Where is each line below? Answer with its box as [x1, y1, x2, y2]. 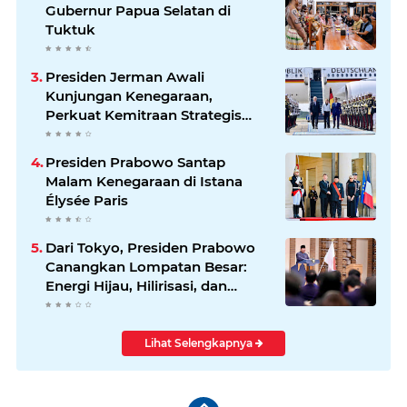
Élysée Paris [45, 191, 128, 209]
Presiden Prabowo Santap [45, 153, 225, 171]
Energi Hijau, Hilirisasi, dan [45, 276, 227, 294]
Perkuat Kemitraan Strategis [45, 105, 242, 124]
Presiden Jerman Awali [45, 67, 204, 85]
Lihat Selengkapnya [144, 335, 255, 350]
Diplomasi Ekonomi [45, 295, 183, 313]
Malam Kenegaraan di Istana [45, 172, 243, 190]
